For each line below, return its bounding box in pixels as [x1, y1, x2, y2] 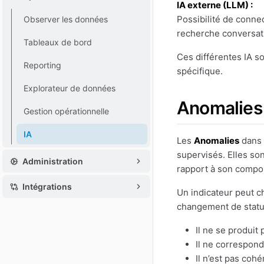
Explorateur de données [23, 83, 115, 93]
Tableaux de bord [23, 37, 92, 47]
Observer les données [23, 14, 108, 24]
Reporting [23, 60, 61, 70]
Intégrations [22, 181, 72, 192]
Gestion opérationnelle [23, 106, 109, 116]
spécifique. [177, 65, 223, 77]
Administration [22, 156, 83, 166]
